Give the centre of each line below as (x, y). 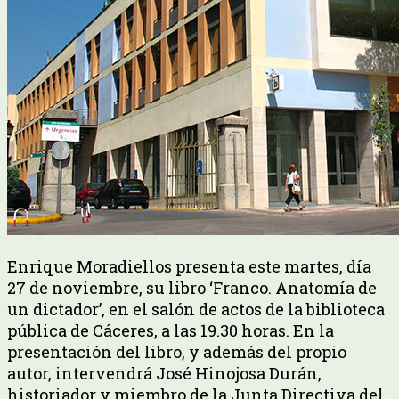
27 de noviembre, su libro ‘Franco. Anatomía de (192, 287)
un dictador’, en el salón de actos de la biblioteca (196, 309)
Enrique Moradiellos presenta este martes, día (189, 266)
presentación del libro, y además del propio (177, 351)
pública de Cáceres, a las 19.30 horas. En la (171, 330)
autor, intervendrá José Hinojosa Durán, (164, 373)
